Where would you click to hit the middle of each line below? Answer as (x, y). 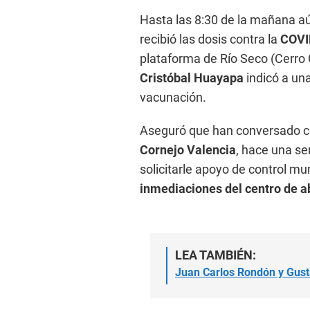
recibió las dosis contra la (210, 39)
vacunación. (173, 97)
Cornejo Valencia (188, 149)
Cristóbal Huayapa (192, 77)
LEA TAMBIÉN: (216, 255)
